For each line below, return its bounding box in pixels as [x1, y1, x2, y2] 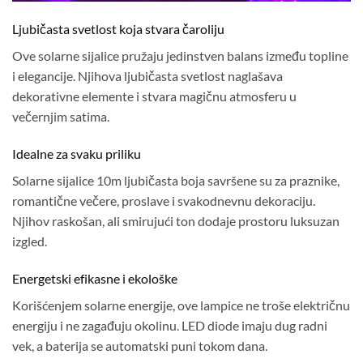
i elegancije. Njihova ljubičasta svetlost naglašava [12, 68, 283, 84]
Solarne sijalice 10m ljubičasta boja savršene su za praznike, [12, 173, 340, 189]
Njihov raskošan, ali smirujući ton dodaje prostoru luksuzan [12, 213, 340, 229]
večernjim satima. [12, 109, 109, 125]
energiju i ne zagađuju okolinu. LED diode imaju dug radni [12, 317, 327, 333]
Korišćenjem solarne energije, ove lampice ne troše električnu [12, 297, 350, 313]
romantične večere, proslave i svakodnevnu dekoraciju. [12, 193, 315, 209]
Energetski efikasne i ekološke [12, 270, 177, 286]
